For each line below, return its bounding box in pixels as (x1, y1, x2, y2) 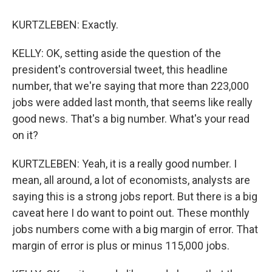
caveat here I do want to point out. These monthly (12, 206, 250, 219)
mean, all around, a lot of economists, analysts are (12, 174, 250, 186)
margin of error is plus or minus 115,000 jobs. (12, 239, 229, 252)
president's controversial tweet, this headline (12, 63, 228, 76)
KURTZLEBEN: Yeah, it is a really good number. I (12, 157, 237, 170)
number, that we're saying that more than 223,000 (12, 80, 249, 92)
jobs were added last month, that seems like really (12, 96, 253, 109)
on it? (12, 129, 38, 141)
